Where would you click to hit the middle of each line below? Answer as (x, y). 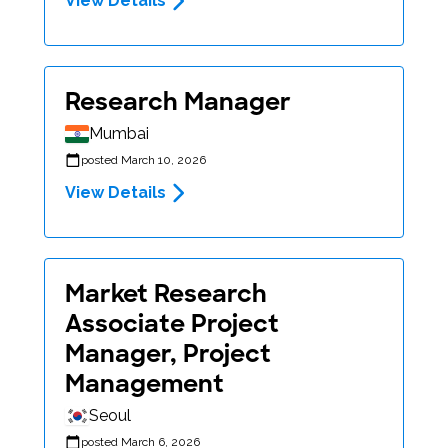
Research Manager (178, 102)
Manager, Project (168, 354)
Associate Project (172, 324)
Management (144, 384)
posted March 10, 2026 (143, 160)
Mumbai (119, 134)
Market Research (166, 294)
